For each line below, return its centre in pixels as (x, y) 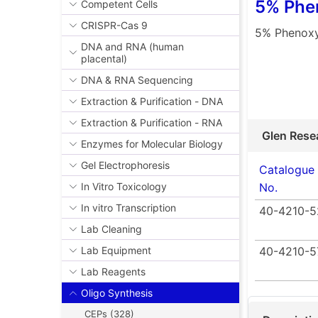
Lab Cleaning (111, 229)
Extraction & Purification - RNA (152, 123)
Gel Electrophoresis (125, 165)
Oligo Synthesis (117, 293)
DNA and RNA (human (132, 47)
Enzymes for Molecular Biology (152, 144)
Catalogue (287, 169)
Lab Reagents (113, 272)
